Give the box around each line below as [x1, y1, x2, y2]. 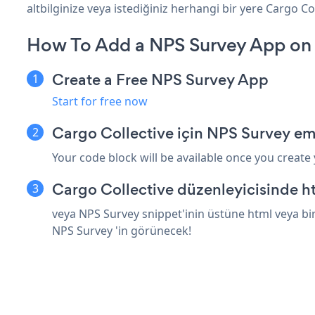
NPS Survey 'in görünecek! [52, 222, 191, 238]
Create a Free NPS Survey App [52, 68, 269, 91]
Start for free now [52, 93, 148, 109]
